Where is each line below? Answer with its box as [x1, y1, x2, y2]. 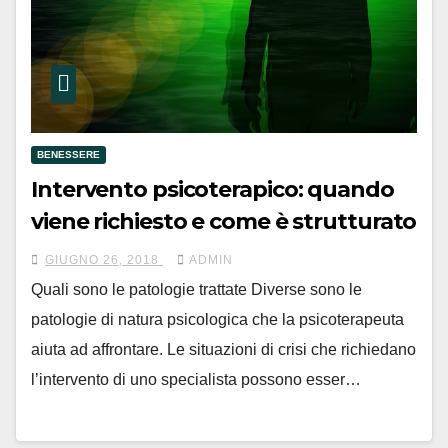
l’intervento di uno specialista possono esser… [31, 371, 361, 389]
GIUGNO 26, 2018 [45, 253, 163, 268]
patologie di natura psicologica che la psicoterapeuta [31, 311, 404, 329]
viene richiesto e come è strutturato [31, 208, 417, 236]
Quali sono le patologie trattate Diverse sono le [31, 281, 362, 299]
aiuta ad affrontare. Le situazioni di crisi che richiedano [31, 341, 416, 359]
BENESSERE [37, 149, 100, 161]
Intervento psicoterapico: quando [31, 176, 394, 204]
